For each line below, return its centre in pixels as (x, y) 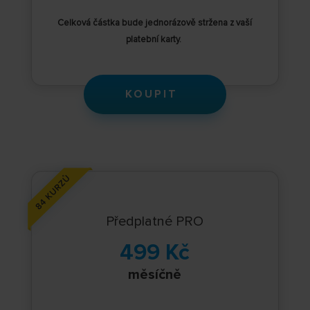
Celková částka (90, 23)
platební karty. (155, 40)
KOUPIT (151, 94)
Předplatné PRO (155, 222)
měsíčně (155, 275)
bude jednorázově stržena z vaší (187, 23)
